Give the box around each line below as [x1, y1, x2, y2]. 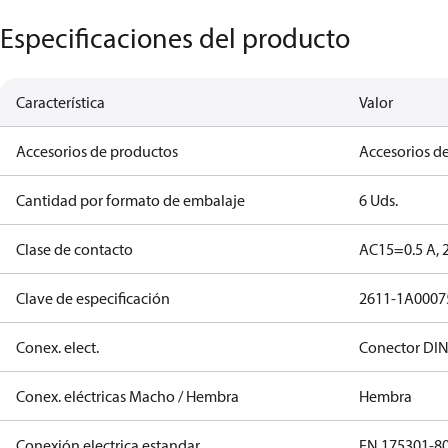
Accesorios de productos [16, 141, 178, 161]
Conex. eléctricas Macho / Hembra [16, 386, 239, 406]
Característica [16, 92, 105, 112]
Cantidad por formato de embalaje [16, 190, 245, 210]
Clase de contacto [16, 239, 133, 259]
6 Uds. [359, 190, 399, 210]
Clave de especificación [16, 288, 170, 308]
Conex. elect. [16, 337, 99, 357]
